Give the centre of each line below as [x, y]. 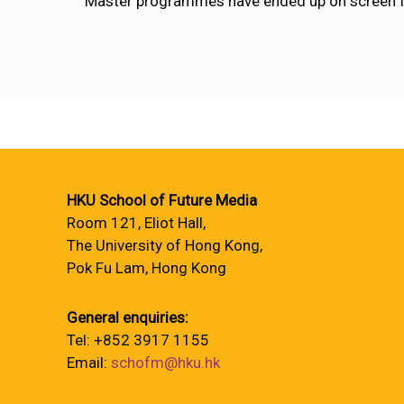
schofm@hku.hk [165, 363]
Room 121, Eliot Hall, [136, 223]
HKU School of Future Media [162, 200]
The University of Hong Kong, [165, 245]
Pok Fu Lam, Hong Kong [147, 268]
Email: [89, 363]
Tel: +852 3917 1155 [138, 340]
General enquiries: [128, 317]
